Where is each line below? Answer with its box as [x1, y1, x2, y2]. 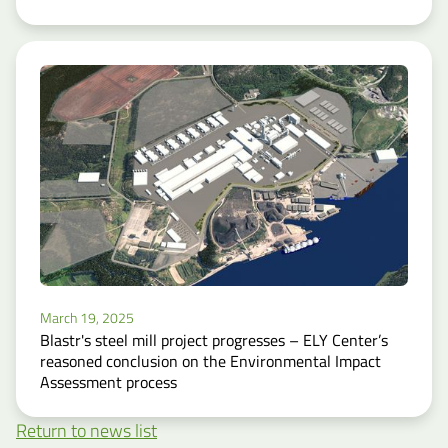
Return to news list [16, 417, 157, 445]
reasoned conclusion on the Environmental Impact [40, 349, 381, 374]
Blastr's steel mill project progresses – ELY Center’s [40, 328, 388, 353]
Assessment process [40, 370, 177, 395]
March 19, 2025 [40, 307, 134, 330]
